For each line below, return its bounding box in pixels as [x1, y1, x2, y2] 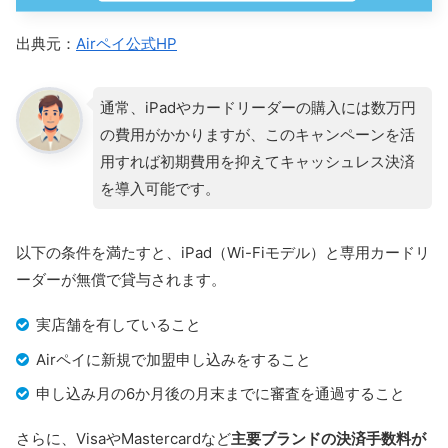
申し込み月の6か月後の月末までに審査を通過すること [36, 384, 405, 404]
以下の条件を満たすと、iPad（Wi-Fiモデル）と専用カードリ [16, 243, 430, 263]
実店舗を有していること [36, 315, 201, 335]
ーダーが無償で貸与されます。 [16, 270, 226, 290]
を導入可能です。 [99, 179, 220, 199]
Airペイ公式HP [76, 34, 177, 54]
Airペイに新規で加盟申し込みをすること [36, 349, 311, 369]
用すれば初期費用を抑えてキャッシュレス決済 [99, 152, 415, 172]
